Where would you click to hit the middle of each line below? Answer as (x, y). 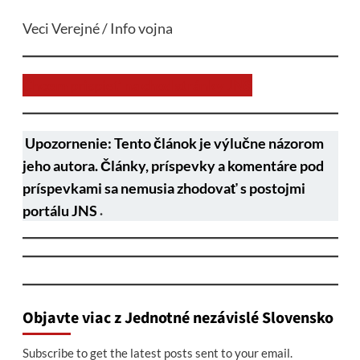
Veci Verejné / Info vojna (97, 29)
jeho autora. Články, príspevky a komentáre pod (173, 165)
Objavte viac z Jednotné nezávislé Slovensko (178, 319)
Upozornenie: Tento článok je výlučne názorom (175, 143)
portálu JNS (59, 210)
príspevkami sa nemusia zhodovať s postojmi (164, 188)
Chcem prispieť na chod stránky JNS (137, 86)
